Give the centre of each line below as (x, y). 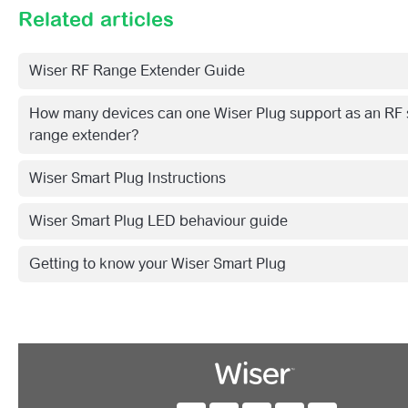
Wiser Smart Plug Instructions (127, 178)
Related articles (96, 19)
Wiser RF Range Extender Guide (137, 71)
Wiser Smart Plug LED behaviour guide (158, 221)
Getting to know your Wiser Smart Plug (158, 264)
